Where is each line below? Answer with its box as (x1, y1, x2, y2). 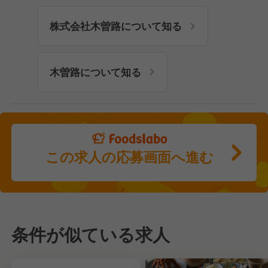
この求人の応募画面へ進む (45, 147, 214, 167)
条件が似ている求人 (11, 221, 170, 246)
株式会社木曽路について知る (49, 19, 182, 33)
